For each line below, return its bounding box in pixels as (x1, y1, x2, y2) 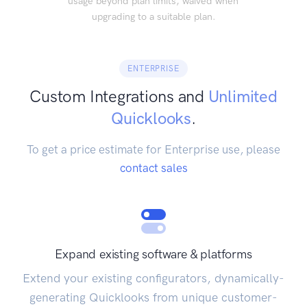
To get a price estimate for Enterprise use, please (27, 142, 280, 156)
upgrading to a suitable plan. (91, 10, 215, 23)
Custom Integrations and (29, 86, 208, 106)
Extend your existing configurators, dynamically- (23, 270, 284, 286)
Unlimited (208, 86, 278, 106)
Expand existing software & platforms (55, 246, 252, 262)
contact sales (119, 160, 188, 175)
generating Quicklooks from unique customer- (29, 289, 278, 305)
